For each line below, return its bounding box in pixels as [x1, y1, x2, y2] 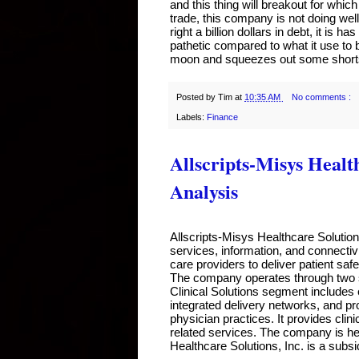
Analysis [170, 176, 238, 205]
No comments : [291, 92, 353, 103]
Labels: [176, 111, 207, 122]
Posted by [176, 92, 218, 103]
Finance [207, 111, 238, 122]
